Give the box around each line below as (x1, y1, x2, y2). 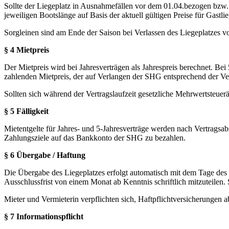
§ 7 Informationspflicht (4, 212, 83, 221)
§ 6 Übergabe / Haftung (4, 150, 85, 159)
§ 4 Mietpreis (4, 45, 49, 54)
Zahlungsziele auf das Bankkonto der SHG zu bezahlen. (4, 133, 186, 142)
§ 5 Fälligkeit (4, 106, 49, 116)
